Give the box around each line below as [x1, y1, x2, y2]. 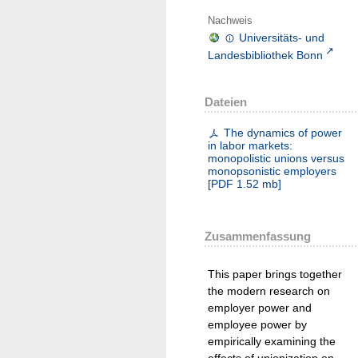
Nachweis [208, 14, 253, 27]
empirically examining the [208, 334, 336, 348]
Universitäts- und [239, 30, 325, 44]
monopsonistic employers [208, 164, 336, 177]
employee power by [208, 317, 307, 331]
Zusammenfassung [205, 229, 311, 243]
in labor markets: [208, 138, 292, 152]
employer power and [208, 300, 312, 314]
